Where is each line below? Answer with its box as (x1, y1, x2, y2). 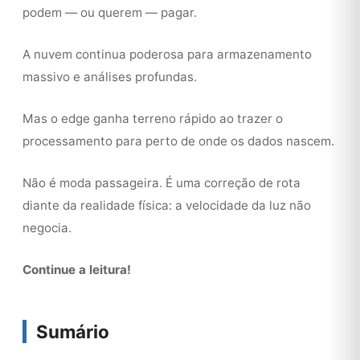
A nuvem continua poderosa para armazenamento (22, 47, 312, 62)
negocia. (22, 220, 72, 235)
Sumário (36, 321, 109, 342)
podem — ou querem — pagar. (22, 5, 197, 20)
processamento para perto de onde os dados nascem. (22, 133, 334, 149)
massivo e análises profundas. (22, 69, 197, 84)
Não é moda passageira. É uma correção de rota (22, 175, 301, 190)
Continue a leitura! (22, 262, 131, 277)
